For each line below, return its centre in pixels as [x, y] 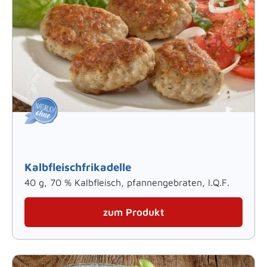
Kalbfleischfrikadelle [78, 167]
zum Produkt [133, 212]
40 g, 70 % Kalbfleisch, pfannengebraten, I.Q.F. [127, 182]
